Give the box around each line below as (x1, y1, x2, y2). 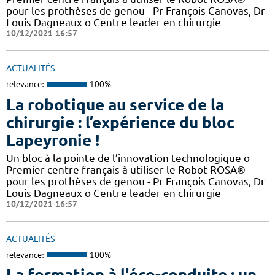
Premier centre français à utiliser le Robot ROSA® (6, 163, 246, 176)
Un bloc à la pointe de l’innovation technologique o (6, 152, 250, 164)
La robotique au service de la (6, 95, 224, 114)
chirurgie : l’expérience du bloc (6, 113, 234, 131)
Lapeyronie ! (6, 131, 99, 149)
